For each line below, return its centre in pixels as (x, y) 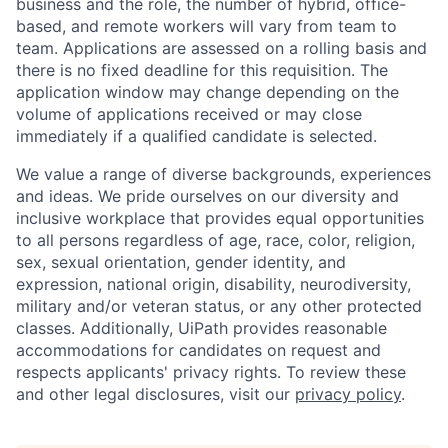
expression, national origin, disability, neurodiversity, (213, 284)
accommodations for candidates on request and (198, 350)
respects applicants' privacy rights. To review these (211, 372)
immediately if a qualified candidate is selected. (196, 136)
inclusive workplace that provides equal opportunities (220, 218)
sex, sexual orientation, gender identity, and (181, 262)
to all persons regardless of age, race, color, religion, (215, 240)
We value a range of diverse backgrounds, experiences (223, 174)
